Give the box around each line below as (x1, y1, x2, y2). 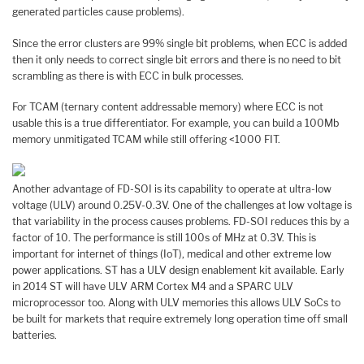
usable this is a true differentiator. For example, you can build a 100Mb (12, 117, 339, 130)
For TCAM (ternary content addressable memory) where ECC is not (12, 101, 323, 114)
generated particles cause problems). (12, 5, 184, 18)
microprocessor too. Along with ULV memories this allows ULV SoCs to (12, 296, 340, 309)
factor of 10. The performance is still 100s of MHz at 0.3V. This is (12, 231, 316, 244)
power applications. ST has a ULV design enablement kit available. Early (12, 263, 344, 276)
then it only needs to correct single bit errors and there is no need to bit (12, 53, 341, 66)
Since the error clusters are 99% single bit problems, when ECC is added (12, 37, 347, 50)
